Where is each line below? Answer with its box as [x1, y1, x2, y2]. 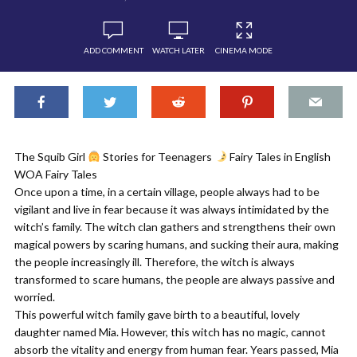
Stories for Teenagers [100, 150, 214, 163]
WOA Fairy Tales [14, 167, 97, 181]
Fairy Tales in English [226, 150, 331, 163]
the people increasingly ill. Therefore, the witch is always [14, 255, 295, 269]
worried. [14, 290, 55, 304]
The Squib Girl [14, 150, 88, 163]
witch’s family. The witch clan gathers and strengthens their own [14, 220, 335, 233]
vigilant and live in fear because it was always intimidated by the [14, 202, 329, 216]
